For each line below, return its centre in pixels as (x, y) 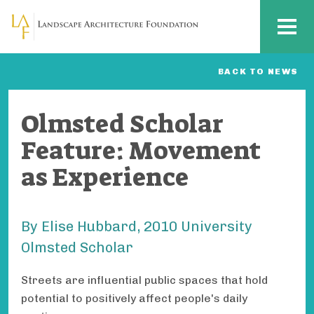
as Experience (105, 177)
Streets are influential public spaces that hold (144, 280)
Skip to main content (74, 21)
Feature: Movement (141, 150)
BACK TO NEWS (258, 71)
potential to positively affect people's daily (134, 299)
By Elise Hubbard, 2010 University (137, 226)
